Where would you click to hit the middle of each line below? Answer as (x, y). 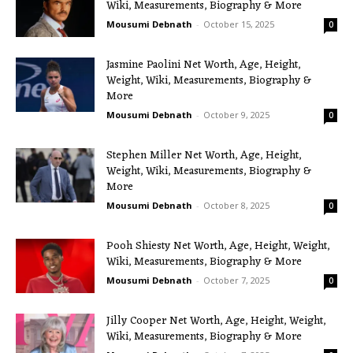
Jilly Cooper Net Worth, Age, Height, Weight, (216, 321)
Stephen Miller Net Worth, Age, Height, (204, 155)
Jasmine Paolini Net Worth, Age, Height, (203, 65)
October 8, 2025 (236, 205)
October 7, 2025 (236, 280)
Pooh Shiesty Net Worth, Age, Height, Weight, (218, 246)
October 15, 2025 (239, 24)
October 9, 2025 (236, 114)
